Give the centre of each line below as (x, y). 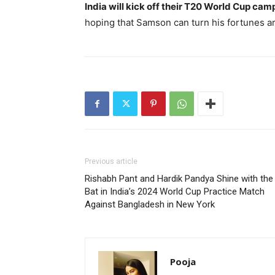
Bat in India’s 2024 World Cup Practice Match (175, 192)
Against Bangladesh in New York (150, 204)
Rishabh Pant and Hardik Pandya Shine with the (179, 179)
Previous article (111, 161)
